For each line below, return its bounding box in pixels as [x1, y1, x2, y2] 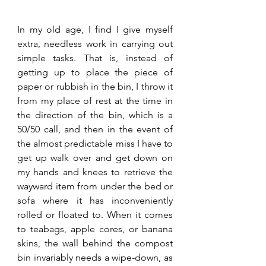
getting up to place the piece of [17, 66, 173, 78]
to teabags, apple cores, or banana [17, 223, 173, 235]
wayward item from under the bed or [17, 180, 173, 192]
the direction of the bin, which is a [17, 109, 173, 121]
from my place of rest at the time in [17, 94, 173, 106]
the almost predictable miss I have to [17, 137, 173, 149]
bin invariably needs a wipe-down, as [17, 251, 173, 263]
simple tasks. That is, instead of [17, 52, 173, 64]
